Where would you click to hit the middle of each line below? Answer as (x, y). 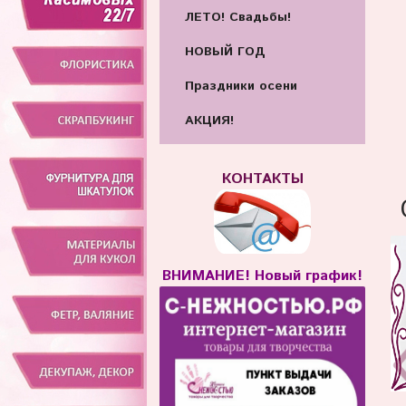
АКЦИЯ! (209, 120)
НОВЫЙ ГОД (225, 52)
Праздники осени (241, 86)
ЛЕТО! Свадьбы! (237, 18)
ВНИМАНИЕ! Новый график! (262, 276)
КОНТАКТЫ (262, 179)
